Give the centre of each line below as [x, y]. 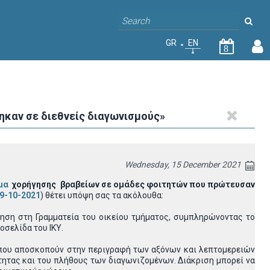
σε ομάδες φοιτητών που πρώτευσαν [178, 184]
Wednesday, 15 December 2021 [183, 165]
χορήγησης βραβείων [56, 184]
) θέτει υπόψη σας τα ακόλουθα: [102, 195]
